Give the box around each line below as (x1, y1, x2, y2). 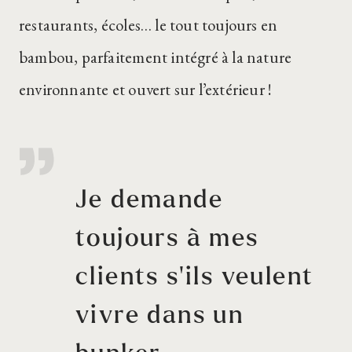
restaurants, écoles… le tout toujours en (19, 14, 278, 35)
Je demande (75, 188, 223, 213)
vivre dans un (75, 303, 244, 328)
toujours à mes (75, 226, 259, 251)
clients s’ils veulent (75, 265, 314, 290)
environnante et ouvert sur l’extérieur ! (19, 79, 273, 100)
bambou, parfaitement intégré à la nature (19, 46, 292, 68)
